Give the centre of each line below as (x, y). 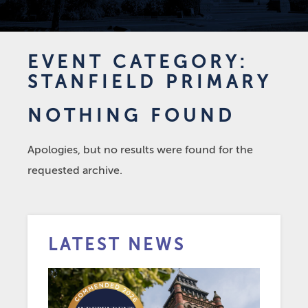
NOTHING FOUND (131, 116)
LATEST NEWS (117, 245)
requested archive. (75, 170)
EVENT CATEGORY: (138, 62)
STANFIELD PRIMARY (150, 82)
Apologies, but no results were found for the (140, 150)
